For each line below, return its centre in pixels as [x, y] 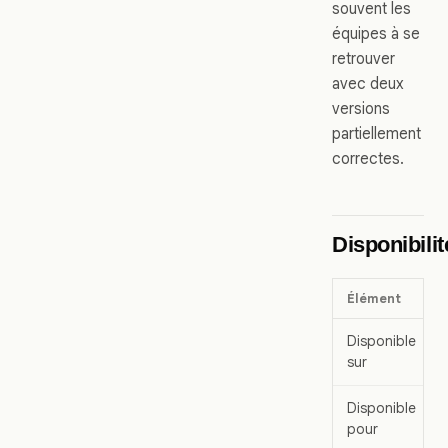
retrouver [363, 58]
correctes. [368, 158]
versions [361, 108]
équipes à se [376, 33]
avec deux [368, 83]
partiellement [376, 133]
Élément [374, 298]
